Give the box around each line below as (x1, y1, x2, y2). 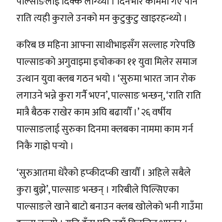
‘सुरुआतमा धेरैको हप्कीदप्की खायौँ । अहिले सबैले (16, 164, 191, 181)
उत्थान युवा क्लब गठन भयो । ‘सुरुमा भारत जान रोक (16, 70, 196, 87)
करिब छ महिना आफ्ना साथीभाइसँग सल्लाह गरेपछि (16, 36, 195, 54)
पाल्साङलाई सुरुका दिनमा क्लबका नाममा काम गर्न (16, 120, 193, 138)
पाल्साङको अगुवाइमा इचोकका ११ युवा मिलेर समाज (16, 53, 197, 70)
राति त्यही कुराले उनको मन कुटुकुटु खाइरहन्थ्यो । (16, 9, 187, 27)
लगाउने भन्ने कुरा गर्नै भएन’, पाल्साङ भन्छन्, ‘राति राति (16, 87, 201, 104)
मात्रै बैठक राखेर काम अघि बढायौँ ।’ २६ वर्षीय (16, 104, 171, 121)
